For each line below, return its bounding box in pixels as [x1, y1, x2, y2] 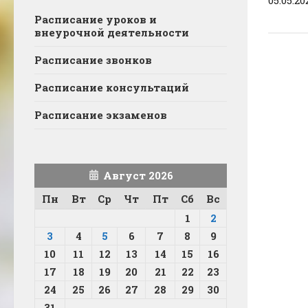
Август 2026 [102, 168, 173, 183]
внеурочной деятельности [34, 25, 189, 40]
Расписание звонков [34, 53, 152, 67]
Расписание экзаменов [34, 108, 167, 122]
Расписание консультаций [34, 80, 189, 95]
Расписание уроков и [34, 12, 157, 27]
